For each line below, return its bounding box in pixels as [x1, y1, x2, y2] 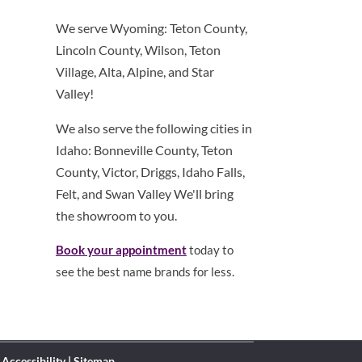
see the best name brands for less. [55, 264, 234, 280]
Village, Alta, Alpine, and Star [55, 64, 214, 80]
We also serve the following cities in [55, 120, 252, 137]
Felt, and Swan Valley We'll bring [55, 186, 234, 202]
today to [186, 242, 234, 258]
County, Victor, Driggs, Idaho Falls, [55, 164, 245, 180]
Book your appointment [55, 242, 187, 258]
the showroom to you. [55, 208, 177, 224]
